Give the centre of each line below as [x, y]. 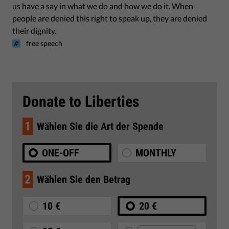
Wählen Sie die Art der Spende [100, 126]
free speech [44, 43]
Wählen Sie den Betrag [84, 179]
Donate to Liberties [81, 101]
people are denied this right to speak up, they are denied [110, 18]
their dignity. [34, 30]
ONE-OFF [61, 153]
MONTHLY [156, 153]
